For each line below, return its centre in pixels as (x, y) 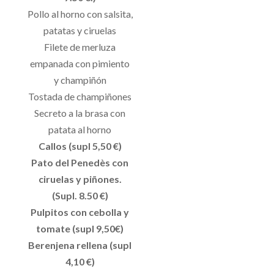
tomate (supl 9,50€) (80, 228)
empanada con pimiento (80, 63)
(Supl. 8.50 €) (80, 195)
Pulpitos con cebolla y (80, 212)
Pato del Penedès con (80, 162)
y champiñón (80, 80)
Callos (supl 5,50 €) (80, 146)
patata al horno (80, 129)
